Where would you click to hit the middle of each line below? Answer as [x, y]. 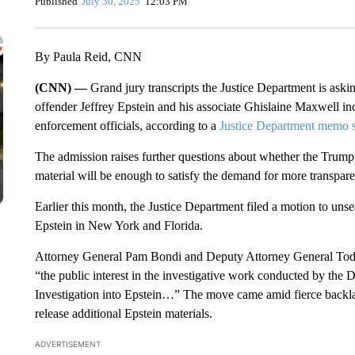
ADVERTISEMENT [67, 344]
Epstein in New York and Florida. [118, 225]
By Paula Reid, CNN [88, 57]
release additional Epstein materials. [123, 313]
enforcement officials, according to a [127, 126]
